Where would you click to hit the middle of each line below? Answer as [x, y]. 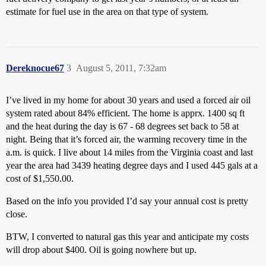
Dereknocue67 [35, 68]
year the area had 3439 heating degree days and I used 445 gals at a [132, 165]
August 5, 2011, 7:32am [121, 68]
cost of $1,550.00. [40, 178]
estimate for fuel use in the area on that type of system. [107, 12]
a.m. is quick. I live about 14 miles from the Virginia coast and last [129, 152]
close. [17, 214]
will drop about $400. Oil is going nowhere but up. [101, 250]
